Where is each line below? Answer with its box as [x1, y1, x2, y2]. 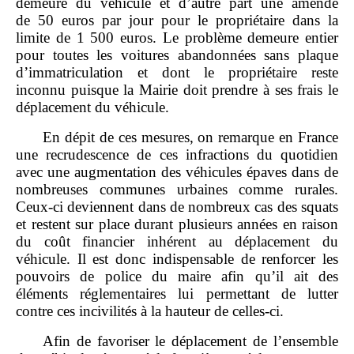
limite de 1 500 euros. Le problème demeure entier [16, 28, 338, 46]
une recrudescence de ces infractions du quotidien [16, 145, 338, 163]
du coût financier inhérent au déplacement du [16, 232, 338, 250]
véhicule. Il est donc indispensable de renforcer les [16, 250, 338, 267]
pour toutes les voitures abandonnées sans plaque [16, 46, 338, 63]
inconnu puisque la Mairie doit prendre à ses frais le [16, 81, 338, 98]
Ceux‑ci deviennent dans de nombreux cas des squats [16, 198, 338, 215]
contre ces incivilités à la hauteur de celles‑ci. [16, 302, 284, 319]
